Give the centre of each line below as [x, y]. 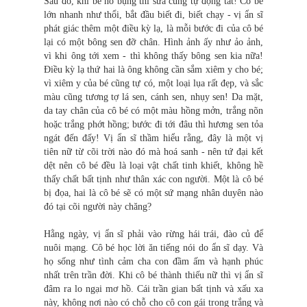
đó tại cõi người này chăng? [98, 207]
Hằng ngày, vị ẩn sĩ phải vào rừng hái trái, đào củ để [153, 234]
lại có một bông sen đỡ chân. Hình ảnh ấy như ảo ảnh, [153, 42]
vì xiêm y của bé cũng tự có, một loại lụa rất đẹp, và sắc [153, 84]
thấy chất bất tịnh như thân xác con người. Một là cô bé [153, 180]
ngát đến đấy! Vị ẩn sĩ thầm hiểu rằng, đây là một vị [153, 138]
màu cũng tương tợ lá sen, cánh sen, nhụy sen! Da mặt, [153, 97]
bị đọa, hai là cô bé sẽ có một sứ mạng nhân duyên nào [153, 193]
